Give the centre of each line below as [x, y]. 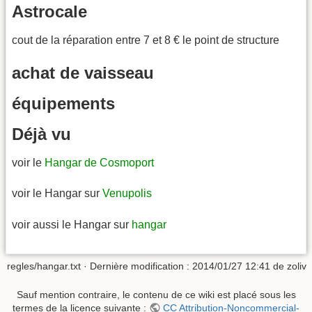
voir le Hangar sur [57, 194]
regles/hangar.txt [44, 266]
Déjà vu [41, 134]
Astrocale [49, 11]
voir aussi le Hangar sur [72, 224]
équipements [63, 103]
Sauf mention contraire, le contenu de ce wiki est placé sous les [156, 295]
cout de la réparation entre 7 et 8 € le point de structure [146, 40]
